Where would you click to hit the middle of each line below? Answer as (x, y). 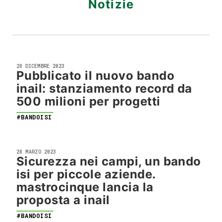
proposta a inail (63, 200)
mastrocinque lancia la (85, 187)
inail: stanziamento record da (104, 88)
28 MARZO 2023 (36, 152)
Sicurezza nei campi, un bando (109, 161)
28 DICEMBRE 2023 (40, 66)
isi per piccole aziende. (86, 174)
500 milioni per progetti (88, 101)
